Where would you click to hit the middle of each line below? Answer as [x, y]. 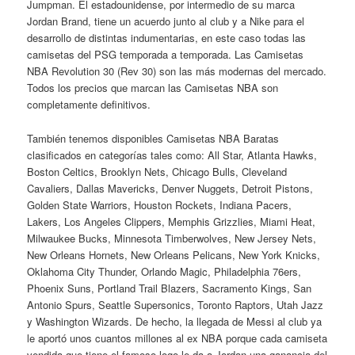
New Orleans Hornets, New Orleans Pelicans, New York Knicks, [174, 254]
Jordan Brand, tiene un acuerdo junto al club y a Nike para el [166, 21]
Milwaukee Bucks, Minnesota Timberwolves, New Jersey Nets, [172, 238]
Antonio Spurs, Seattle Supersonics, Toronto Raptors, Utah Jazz [176, 304]
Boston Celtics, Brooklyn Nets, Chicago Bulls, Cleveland [157, 171]
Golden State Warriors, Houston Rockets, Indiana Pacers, [160, 204]
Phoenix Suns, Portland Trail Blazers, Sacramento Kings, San [170, 288]
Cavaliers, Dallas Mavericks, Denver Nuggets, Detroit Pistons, [170, 188]
